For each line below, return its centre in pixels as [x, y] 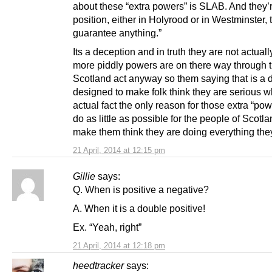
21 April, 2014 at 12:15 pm [119, 151]
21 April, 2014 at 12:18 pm [119, 246]
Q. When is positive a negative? [141, 190]
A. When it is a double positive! [139, 209]
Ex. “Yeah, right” [107, 227]
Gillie [84, 176]
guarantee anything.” [117, 33]
